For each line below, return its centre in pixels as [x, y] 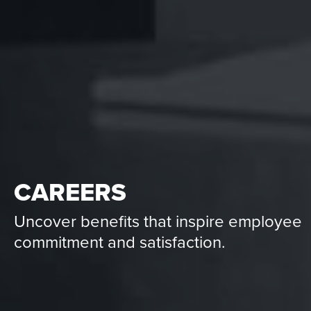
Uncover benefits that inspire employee [158, 221]
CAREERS [70, 192]
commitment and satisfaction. [120, 242]
